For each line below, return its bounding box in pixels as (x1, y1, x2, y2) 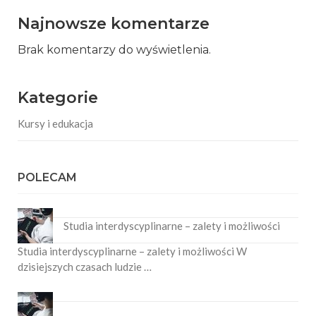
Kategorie (18, 87, 98, 107)
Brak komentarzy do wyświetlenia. (18, 42, 211, 56)
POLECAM (18, 170, 77, 184)
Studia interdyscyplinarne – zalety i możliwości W (18, 244, 247, 257)
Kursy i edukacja (18, 116, 93, 130)
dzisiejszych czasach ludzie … (18, 260, 152, 273)
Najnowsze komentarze (18, 13, 209, 33)
